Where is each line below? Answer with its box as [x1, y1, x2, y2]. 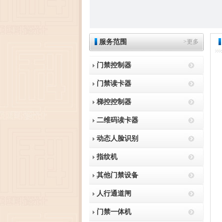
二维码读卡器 [96, 116, 138, 124]
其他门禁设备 [96, 171, 138, 179]
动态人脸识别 [96, 135, 138, 142]
